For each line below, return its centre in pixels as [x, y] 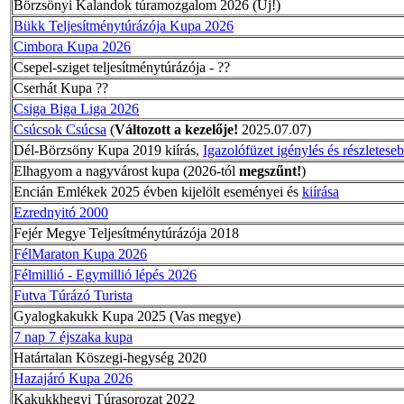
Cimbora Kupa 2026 [72, 46]
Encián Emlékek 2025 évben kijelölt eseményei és [158, 191]
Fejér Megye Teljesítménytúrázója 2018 [126, 233]
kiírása [321, 191]
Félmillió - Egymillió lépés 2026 [105, 274]
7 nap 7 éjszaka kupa [73, 336]
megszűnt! [270, 170]
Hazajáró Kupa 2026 [73, 378]
